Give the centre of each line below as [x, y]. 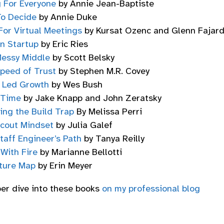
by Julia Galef [83, 125]
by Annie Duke [67, 17]
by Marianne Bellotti [80, 152]
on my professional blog [151, 188]
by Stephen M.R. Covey [103, 71]
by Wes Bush [76, 85]
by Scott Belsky [82, 58]
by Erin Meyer [64, 166]
